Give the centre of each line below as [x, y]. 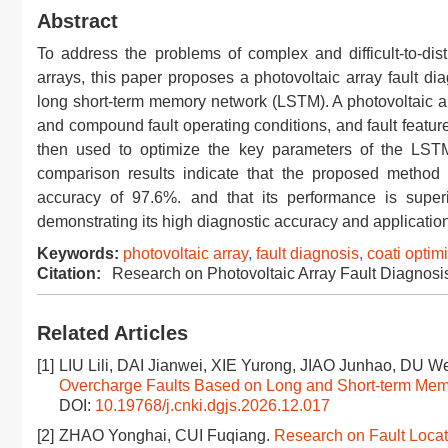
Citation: [69, 273]
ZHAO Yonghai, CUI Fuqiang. [166, 435]
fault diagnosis [307, 253]
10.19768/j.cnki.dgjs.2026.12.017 [212, 405]
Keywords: [78, 253]
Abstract [77, 21]
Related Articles [112, 333]
